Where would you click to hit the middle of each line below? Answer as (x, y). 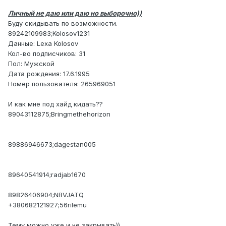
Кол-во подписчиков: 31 (47, 53)
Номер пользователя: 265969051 (62, 83)
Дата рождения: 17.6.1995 (49, 73)
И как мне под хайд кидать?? (55, 104)
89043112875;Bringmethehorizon (59, 114)
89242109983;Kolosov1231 (49, 33)
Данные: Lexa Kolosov (43, 43)
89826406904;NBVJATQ (46, 194)
